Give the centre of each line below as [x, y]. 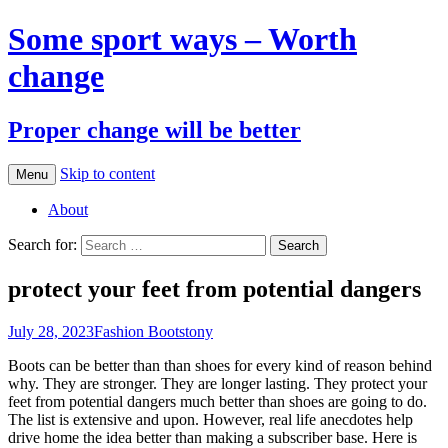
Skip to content [107, 173]
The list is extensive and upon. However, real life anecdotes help [210, 419]
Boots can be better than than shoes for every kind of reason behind [220, 365]
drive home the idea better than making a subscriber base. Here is [212, 437]
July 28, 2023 [51, 331]
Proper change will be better [154, 129]
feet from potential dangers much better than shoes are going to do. [217, 401]
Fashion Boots [139, 331]
